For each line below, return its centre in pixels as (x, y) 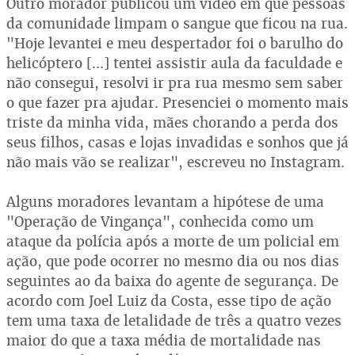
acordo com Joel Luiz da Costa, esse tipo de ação (169, 301)
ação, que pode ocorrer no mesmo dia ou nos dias (173, 261)
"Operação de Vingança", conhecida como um (160, 221)
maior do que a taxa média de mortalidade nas (164, 340)
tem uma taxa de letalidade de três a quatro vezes (174, 321)
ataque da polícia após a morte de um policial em (173, 241)
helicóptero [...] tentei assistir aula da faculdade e (174, 63)
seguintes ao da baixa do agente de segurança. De (172, 281)
